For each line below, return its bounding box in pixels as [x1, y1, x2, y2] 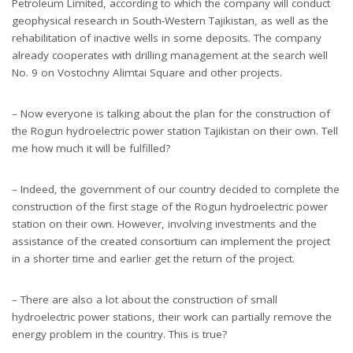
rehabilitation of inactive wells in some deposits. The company [12, 30, 321, 45]
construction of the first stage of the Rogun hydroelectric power [12, 199, 328, 214]
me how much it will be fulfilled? [12, 140, 170, 155]
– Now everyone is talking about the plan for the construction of [12, 106, 330, 121]
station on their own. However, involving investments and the [12, 216, 317, 231]
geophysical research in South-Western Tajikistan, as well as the [12, 13, 329, 28]
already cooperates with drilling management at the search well [12, 47, 328, 62]
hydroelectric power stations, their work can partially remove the [12, 309, 332, 324]
